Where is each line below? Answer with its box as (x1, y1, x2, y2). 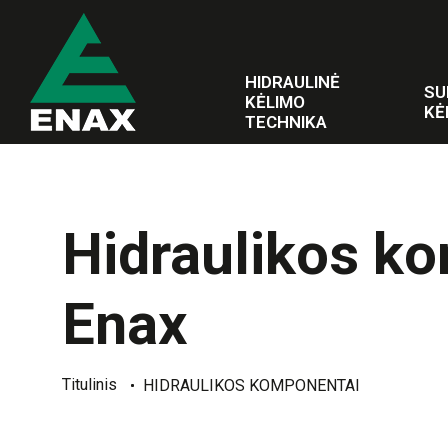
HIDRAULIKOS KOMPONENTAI (143, 376, 360, 395)
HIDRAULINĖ (245, 71, 340, 92)
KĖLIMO (245, 91, 305, 112)
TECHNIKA (245, 111, 327, 132)
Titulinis (62, 375, 117, 394)
